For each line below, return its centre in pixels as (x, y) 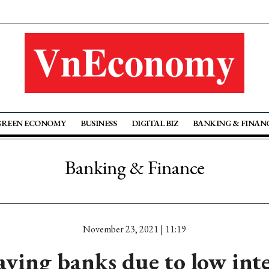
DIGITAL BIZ (155, 123)
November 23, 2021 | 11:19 (134, 229)
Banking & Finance (134, 168)
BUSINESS (99, 123)
